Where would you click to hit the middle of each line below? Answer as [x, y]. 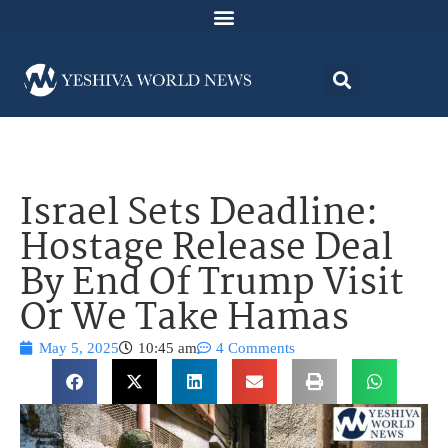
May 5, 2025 [79, 348]
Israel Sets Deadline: [199, 215]
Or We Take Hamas [184, 320]
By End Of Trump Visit [212, 285]
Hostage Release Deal [206, 250]
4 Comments [255, 348]
